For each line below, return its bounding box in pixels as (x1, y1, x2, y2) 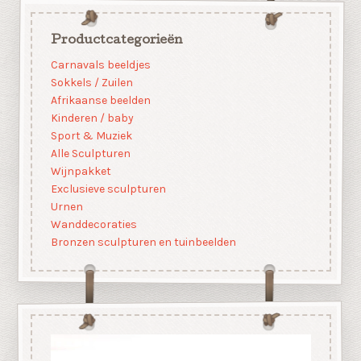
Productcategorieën (50, 34, 183, 48)
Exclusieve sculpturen (50, 182, 166, 197)
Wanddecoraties (50, 218, 137, 232)
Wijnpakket (50, 164, 111, 179)
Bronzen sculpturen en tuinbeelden (50, 235, 236, 250)
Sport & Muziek (50, 129, 132, 143)
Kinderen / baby (50, 111, 134, 126)
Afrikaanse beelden (50, 93, 151, 108)
